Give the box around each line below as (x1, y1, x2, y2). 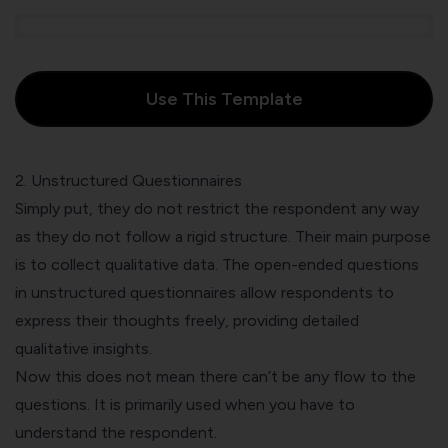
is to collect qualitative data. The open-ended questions (15, 254, 419, 274)
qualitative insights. (15, 338, 152, 358)
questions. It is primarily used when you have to (15, 394, 355, 414)
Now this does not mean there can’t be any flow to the (15, 366, 416, 386)
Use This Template (145, 87, 303, 110)
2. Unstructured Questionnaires (15, 170, 242, 190)
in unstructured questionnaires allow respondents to (15, 282, 394, 302)
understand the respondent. (15, 422, 217, 442)
